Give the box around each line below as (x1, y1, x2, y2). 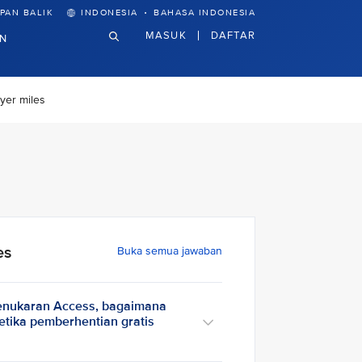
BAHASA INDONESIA (154, 7, 255, 18)
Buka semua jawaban (116, 244, 222, 258)
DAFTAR (210, 27, 255, 42)
